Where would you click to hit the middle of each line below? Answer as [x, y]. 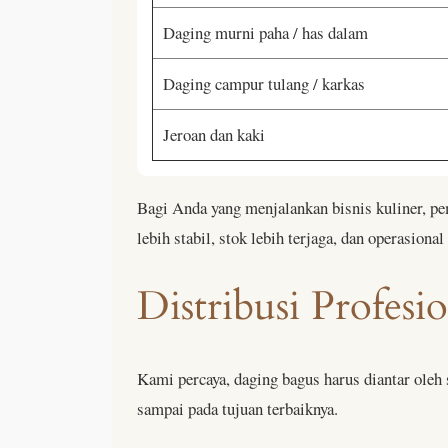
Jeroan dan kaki [214, 134]
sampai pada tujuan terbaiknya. [237, 408]
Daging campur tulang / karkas [264, 83]
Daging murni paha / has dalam [265, 32]
